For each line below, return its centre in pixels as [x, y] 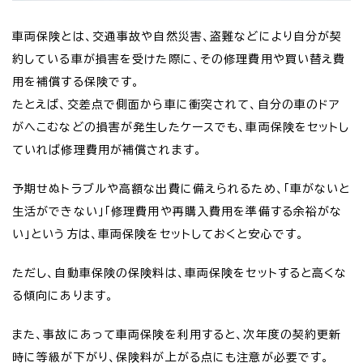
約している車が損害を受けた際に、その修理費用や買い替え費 [179, 60]
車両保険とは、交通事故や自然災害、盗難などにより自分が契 [177, 37]
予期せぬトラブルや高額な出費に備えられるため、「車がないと [181, 189]
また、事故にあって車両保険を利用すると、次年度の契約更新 [177, 335]
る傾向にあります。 [63, 296]
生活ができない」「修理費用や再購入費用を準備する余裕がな [177, 212]
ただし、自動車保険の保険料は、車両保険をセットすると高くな [180, 273]
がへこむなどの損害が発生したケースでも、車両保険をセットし [181, 128]
